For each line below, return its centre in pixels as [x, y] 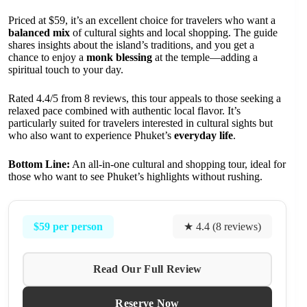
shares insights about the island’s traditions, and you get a [131, 45]
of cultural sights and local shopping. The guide [174, 33]
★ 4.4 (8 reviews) [223, 227]
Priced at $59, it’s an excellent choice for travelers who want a [142, 21]
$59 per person [68, 226]
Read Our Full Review [147, 269]
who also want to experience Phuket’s [91, 136]
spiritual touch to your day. [66, 70]
